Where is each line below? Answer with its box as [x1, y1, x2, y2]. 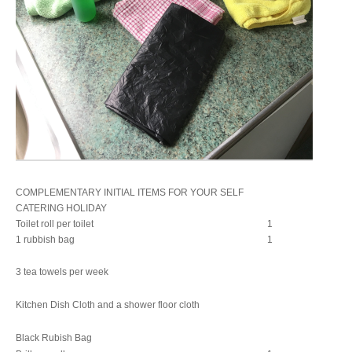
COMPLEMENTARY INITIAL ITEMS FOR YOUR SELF [16, 187, 244, 198]
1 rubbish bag [16, 234, 75, 245]
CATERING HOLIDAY [16, 203, 107, 214]
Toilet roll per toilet [16, 218, 93, 229]
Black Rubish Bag [16, 332, 92, 343]
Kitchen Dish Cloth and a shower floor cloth [16, 299, 200, 310]
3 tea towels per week [16, 266, 108, 277]
